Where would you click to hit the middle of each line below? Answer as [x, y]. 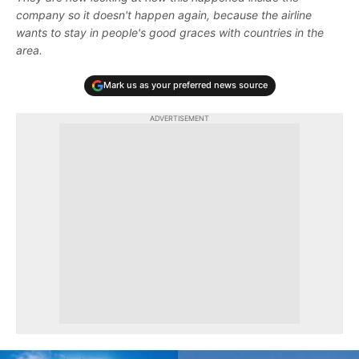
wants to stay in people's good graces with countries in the [170, 32]
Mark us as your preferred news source [185, 85]
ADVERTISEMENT [179, 118]
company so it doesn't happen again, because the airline [164, 14]
